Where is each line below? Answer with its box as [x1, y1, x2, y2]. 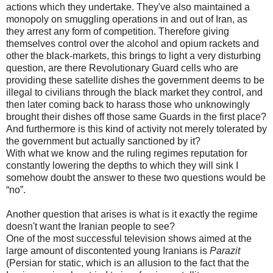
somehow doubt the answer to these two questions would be [6, 172, 266, 183]
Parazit [210, 245, 240, 256]
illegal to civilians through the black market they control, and [6, 87, 263, 97]
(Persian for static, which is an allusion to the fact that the [6, 257, 249, 268]
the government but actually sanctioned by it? [6, 135, 200, 146]
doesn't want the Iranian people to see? [6, 221, 175, 232]
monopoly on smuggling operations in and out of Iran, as [6, 13, 247, 24]
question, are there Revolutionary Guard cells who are [6, 62, 238, 73]
